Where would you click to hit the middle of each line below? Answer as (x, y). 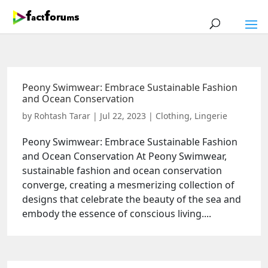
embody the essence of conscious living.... (117, 214)
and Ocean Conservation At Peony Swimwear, (124, 156)
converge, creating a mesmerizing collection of (128, 185)
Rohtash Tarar (62, 116)
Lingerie (211, 116)
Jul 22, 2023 (123, 116)
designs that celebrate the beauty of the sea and (132, 199)
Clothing (173, 116)
